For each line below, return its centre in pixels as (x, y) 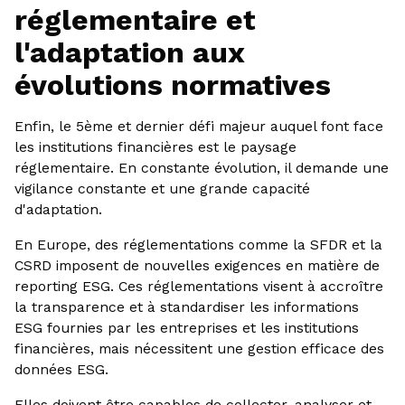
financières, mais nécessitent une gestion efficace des (199, 348)
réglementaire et (135, 20)
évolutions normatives (172, 85)
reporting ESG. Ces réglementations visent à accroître (198, 286)
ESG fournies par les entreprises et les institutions (186, 327)
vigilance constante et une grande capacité (162, 189)
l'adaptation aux (129, 53)
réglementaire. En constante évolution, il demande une (201, 168)
